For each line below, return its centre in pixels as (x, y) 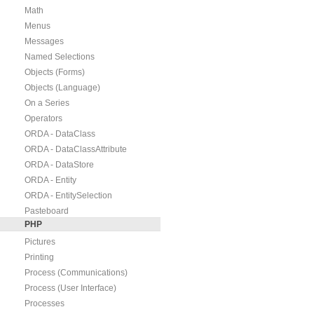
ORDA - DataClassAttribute (76, 149)
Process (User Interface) (70, 288)
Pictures (40, 242)
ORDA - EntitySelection (68, 196)
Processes (45, 303)
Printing (39, 257)
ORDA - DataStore (59, 165)
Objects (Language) (62, 88)
